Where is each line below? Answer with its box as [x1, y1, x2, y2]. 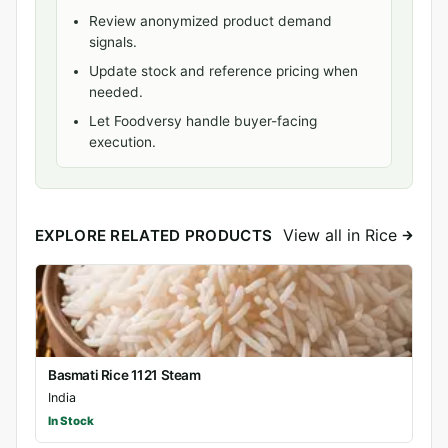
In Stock [48, 414, 94, 428]
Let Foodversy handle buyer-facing [89, 113, 317, 129]
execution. [89, 134, 156, 150]
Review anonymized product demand [89, 13, 332, 29]
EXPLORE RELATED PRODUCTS [35, 226, 273, 245]
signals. [89, 34, 137, 50]
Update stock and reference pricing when [89, 63, 358, 79]
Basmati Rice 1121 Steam [48, 367, 201, 383]
